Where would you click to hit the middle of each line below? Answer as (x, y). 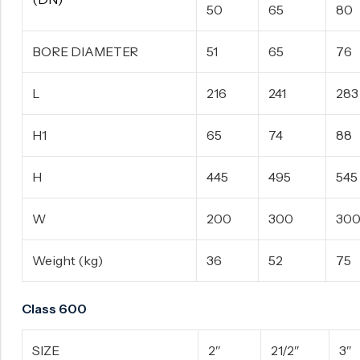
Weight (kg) (67, 261)
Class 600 (54, 309)
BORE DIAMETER (85, 52)
